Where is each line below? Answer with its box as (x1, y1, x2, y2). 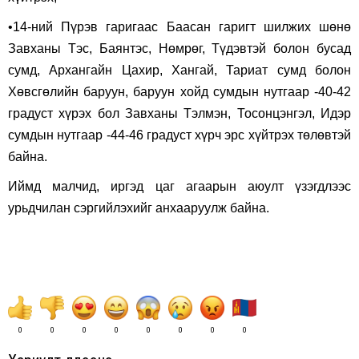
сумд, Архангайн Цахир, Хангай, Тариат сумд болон (8, 63, 351, 77)
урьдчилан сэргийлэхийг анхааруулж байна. (8, 201, 269, 215)
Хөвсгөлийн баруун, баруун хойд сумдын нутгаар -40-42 (8, 85, 351, 99)
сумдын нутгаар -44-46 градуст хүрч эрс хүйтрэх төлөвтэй (8, 128, 351, 142)
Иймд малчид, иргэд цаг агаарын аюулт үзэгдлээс (8, 179, 351, 193)
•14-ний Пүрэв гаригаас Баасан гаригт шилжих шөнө (8, 20, 351, 34)
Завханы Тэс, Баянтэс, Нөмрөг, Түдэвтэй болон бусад (8, 42, 351, 55)
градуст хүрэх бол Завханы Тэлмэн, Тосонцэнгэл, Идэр (8, 107, 351, 120)
